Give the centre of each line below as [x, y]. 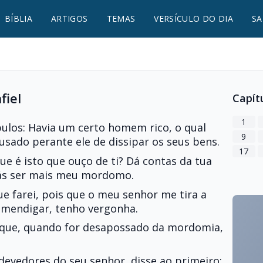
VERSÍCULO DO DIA [193, 18]
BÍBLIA [18, 18]
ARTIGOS [70, 18]
